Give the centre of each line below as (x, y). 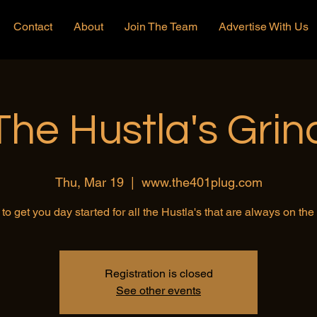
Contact (33, 27)
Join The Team (161, 27)
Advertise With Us (264, 27)
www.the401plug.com (202, 182)
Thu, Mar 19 (89, 182)
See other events (158, 290)
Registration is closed (158, 273)
